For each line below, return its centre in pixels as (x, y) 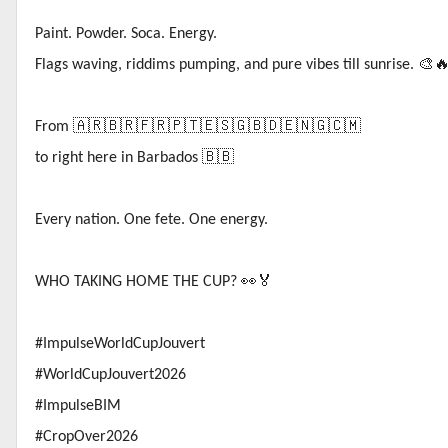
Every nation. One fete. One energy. (151, 220)
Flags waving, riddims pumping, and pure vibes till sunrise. (226, 65)
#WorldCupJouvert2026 (110, 375)
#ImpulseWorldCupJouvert (120, 344)
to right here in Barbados (118, 158)
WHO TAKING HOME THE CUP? (138, 282)
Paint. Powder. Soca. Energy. (126, 34)
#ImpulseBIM (78, 406)
